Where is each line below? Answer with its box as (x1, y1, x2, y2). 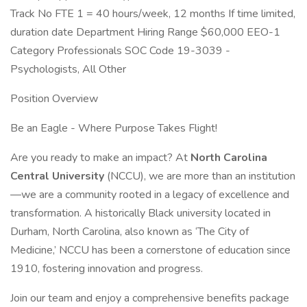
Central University (10, 169, 107, 184)
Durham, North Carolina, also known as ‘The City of (10, 224, 249, 239)
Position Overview (10, 91, 98, 106)
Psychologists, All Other (10, 62, 126, 77)
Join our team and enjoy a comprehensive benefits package (10, 291, 289, 306)
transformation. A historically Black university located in (10, 206, 271, 221)
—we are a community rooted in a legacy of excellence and (10, 187, 289, 202)
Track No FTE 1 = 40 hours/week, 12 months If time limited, (10, 6, 295, 21)
